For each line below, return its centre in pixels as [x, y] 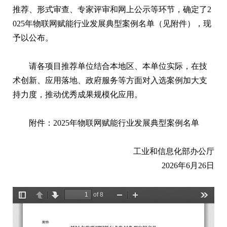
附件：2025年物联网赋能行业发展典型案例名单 [114, 123]
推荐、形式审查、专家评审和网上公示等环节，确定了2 [112, 9]
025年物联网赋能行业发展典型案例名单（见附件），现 [112, 23]
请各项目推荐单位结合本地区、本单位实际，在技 [118, 66]
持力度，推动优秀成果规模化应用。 [78, 94]
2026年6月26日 [188, 165]
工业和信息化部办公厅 [174, 151]
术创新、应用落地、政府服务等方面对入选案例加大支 [110, 80]
